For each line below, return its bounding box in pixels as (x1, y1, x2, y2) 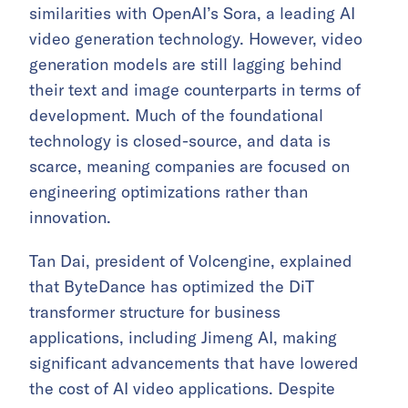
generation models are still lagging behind (29, 53, 342, 75)
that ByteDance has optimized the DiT (29, 275, 314, 297)
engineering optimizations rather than (29, 180, 308, 202)
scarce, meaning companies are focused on (29, 155, 350, 177)
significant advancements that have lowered (29, 352, 359, 373)
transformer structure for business (29, 301, 280, 322)
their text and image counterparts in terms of (29, 78, 361, 100)
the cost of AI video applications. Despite (29, 377, 335, 399)
